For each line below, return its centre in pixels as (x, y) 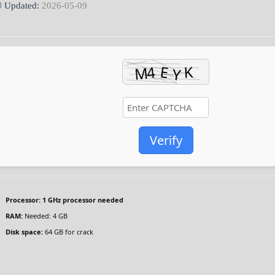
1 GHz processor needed (82, 200)
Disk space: (25, 232)
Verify (166, 140)
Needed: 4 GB (45, 216)
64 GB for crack (68, 232)
